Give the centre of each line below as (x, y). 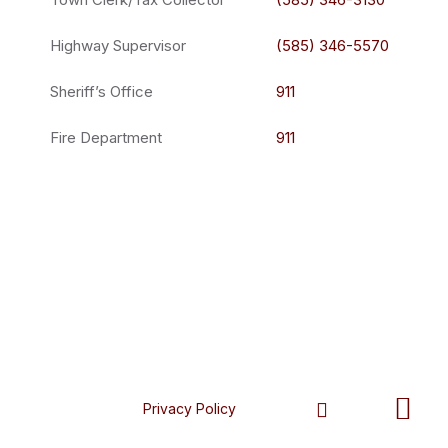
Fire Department (105, 137)
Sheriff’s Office (101, 91)
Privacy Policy (189, 408)
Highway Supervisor (117, 45)
